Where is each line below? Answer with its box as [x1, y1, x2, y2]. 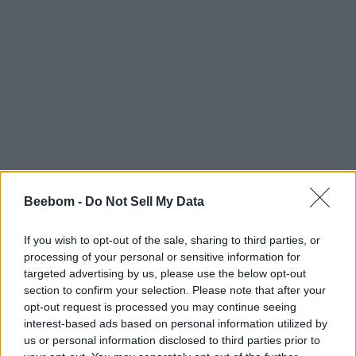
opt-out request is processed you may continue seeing [24, 300, 296, 313]
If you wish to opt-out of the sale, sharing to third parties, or [24, 233, 320, 246]
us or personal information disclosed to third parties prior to [24, 333, 320, 346]
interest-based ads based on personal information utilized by [24, 316, 327, 330]
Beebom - [24, 194, 85, 208]
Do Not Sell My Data [85, 194, 204, 208]
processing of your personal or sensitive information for [24, 250, 300, 263]
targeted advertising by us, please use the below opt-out [24, 266, 306, 280]
